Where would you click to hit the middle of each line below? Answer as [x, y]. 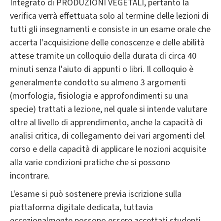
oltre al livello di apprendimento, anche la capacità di [106, 123]
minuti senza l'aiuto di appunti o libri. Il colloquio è [102, 70]
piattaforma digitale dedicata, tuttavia [81, 208]
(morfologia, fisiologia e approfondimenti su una [99, 96]
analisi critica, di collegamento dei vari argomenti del [107, 136]
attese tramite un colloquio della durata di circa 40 [103, 56]
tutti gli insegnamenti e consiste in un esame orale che [110, 30]
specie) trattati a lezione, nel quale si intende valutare [109, 110]
